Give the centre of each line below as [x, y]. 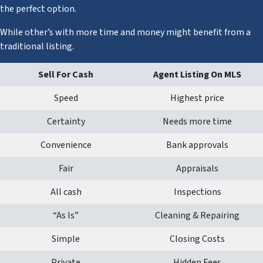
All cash [66, 192]
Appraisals [197, 168]
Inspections [197, 192]
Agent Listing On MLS [197, 74]
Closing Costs [197, 239]
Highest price [197, 98]
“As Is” [66, 215]
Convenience [66, 145]
